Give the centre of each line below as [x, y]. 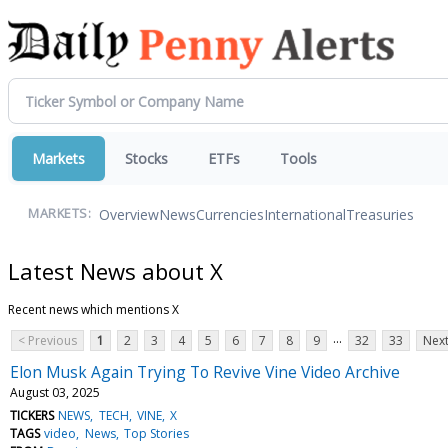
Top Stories [156, 433]
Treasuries [380, 214]
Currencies [230, 214]
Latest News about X [115, 270]
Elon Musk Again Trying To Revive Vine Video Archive [205, 371]
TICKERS [32, 415]
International [305, 214]
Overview [129, 214]
